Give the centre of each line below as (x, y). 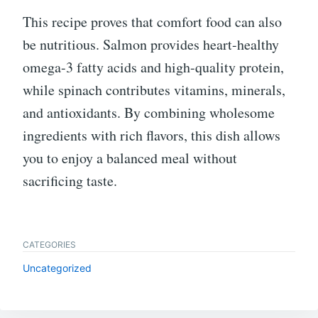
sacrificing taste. (70, 181)
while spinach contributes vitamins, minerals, (154, 90)
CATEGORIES (49, 245)
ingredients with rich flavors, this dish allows (152, 136)
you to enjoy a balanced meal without (130, 158)
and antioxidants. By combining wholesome (149, 113)
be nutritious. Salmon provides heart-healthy (151, 45)
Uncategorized (57, 268)
